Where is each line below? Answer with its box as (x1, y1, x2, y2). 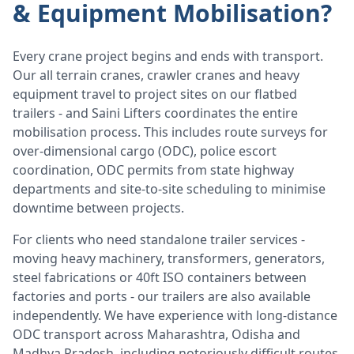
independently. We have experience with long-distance (13, 306, 337, 324)
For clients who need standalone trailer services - (13, 230, 305, 248)
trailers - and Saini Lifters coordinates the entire (13, 104, 298, 122)
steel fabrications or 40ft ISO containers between (13, 268, 307, 286)
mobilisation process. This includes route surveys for (13, 122, 328, 141)
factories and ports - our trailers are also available (13, 287, 311, 305)
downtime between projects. (13, 198, 184, 217)
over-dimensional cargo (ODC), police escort (13, 141, 277, 160)
